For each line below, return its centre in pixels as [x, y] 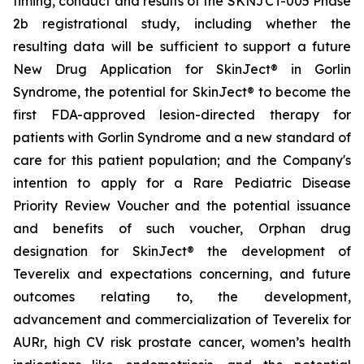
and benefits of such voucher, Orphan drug [182, 228]
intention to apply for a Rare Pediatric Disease [182, 183]
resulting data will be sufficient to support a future [182, 46]
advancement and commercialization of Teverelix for [182, 319]
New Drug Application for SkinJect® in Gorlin [182, 69]
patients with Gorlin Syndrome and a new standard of [182, 137]
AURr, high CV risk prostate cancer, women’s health [182, 342]
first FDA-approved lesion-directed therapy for [182, 115]
